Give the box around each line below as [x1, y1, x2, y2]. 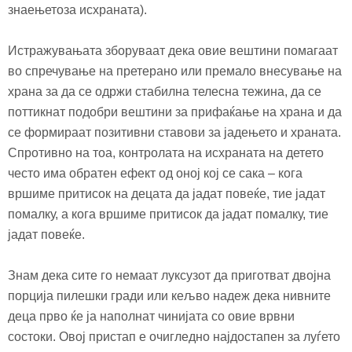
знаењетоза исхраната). [8, 2, 147, 16]
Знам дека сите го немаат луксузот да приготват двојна [8, 268, 331, 282]
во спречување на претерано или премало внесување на [8, 64, 342, 78]
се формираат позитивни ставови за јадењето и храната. [8, 125, 341, 139]
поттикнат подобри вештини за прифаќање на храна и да [8, 104, 342, 119]
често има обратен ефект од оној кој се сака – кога [8, 166, 302, 180]
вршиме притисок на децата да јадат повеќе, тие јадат [8, 186, 325, 200]
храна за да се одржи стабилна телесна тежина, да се [8, 84, 321, 98]
